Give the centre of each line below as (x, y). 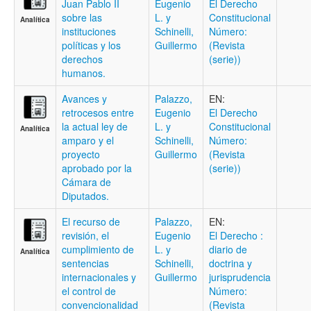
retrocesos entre (98, 112)
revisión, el (85, 235)
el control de (89, 291)
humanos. (84, 73)
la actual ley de (95, 126)
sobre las (82, 17)
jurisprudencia (240, 277)
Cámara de (86, 182)
